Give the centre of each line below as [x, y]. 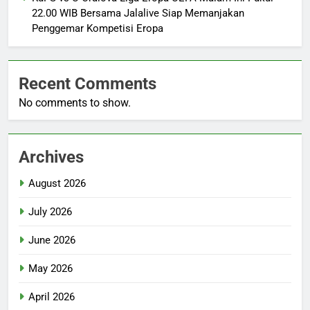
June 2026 [52, 240]
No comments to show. [75, 102]
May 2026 [51, 268]
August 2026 [57, 183]
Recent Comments [88, 83]
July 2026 [50, 211]
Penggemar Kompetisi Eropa [98, 28]
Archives [51, 157]
